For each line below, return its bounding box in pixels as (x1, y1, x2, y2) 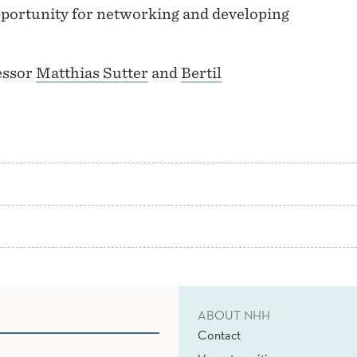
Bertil (181, 65, 222, 82)
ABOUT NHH (198, 307, 270, 324)
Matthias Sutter (36, 65, 148, 82)
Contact (198, 327, 241, 343)
